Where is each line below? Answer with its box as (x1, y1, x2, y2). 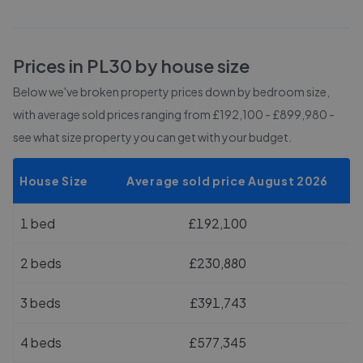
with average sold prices (13, 107, 141, 122)
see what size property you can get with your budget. (13, 130, 292, 144)
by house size (132, 54, 250, 77)
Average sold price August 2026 (126, 173, 328, 188)
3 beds (20, 294, 61, 311)
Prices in (13, 54, 87, 77)
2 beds (20, 254, 62, 271)
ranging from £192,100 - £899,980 (141, 107, 327, 122)
